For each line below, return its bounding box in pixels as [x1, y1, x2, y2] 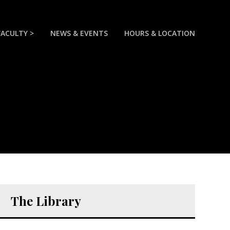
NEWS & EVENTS [50, 28, 108, 38]
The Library [10, 193, 81, 209]
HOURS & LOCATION [124, 28, 195, 38]
